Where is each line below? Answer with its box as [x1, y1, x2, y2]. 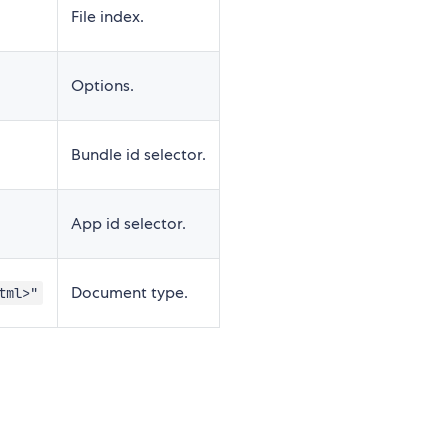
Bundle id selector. [71, 143, 206, 165]
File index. [71, 5, 144, 27]
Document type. [71, 281, 188, 303]
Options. [71, 74, 134, 96]
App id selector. [71, 212, 186, 234]
